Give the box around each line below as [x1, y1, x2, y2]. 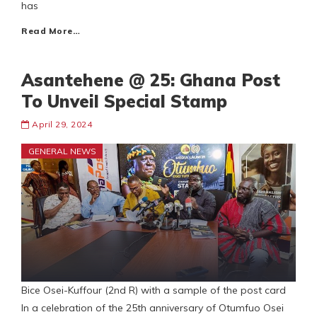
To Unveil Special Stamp [21, 91, 227, 113]
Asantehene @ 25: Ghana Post [21, 69, 280, 91]
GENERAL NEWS [28, 146, 96, 157]
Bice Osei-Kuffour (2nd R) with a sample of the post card [21, 284, 292, 297]
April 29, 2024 [32, 119, 92, 130]
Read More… [21, 25, 80, 37]
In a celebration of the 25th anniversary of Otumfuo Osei [21, 301, 284, 315]
